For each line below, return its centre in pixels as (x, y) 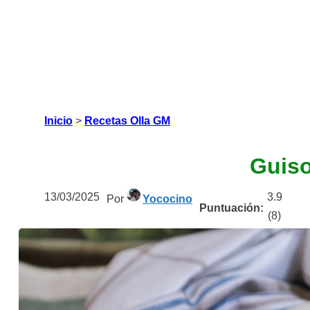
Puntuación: (231, 208)
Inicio (58, 121)
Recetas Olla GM (127, 121)
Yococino (167, 199)
